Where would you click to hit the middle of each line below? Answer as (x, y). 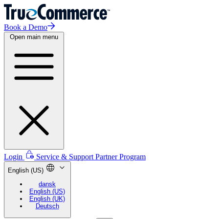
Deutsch (47, 206)
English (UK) (47, 199)
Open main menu (34, 37)
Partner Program (120, 157)
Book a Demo (26, 27)
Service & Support (66, 157)
